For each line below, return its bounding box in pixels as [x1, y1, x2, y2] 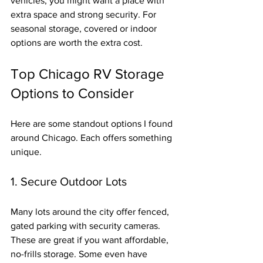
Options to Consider [11, 85, 134, 101]
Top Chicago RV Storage [11, 65, 168, 82]
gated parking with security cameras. [11, 220, 163, 231]
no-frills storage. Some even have [11, 248, 150, 259]
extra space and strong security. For [11, 9, 159, 19]
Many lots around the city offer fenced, [11, 206, 171, 217]
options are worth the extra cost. [11, 37, 143, 48]
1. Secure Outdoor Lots [11, 174, 127, 188]
